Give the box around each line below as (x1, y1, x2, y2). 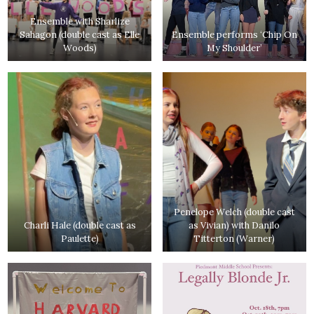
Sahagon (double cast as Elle (20, 28, 140, 41)
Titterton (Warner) (193, 233, 275, 245)
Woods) (62, 41, 97, 54)
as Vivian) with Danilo (189, 219, 280, 231)
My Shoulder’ (206, 41, 262, 54)
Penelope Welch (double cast (173, 206, 295, 218)
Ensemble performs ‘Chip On (171, 28, 297, 41)
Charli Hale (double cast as (23, 219, 136, 231)
